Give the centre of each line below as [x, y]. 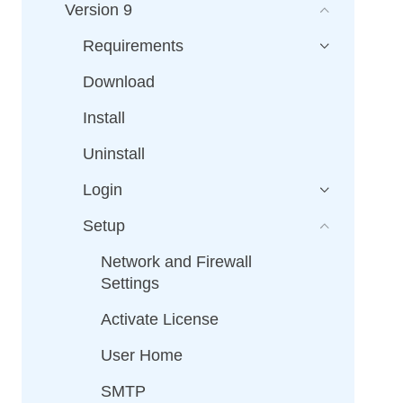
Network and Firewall [176, 262]
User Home [142, 355]
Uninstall [114, 154]
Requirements [133, 46]
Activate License [160, 319]
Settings [130, 283]
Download [119, 82]
